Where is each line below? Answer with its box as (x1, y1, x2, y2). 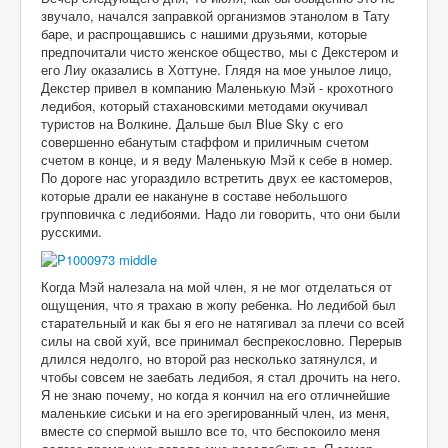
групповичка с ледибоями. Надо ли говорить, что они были (41, 203, 400, 223)
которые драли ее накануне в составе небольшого (41, 185, 347, 205)
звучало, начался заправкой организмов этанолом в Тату (41, 5, 390, 25)
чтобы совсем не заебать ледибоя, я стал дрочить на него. (41, 367, 401, 387)
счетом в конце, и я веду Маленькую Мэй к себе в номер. (41, 149, 393, 169)
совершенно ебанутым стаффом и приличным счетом (41, 131, 369, 151)
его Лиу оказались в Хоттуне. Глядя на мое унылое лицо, (41, 59, 392, 79)
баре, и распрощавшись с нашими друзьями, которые (41, 23, 367, 43)
